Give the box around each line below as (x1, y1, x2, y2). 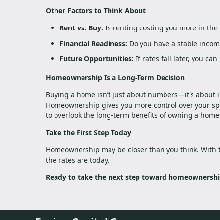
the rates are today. (46, 155, 110, 165)
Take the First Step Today (46, 128, 131, 137)
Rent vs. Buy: (59, 23, 103, 33)
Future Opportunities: (59, 54, 134, 64)
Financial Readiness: (59, 38, 127, 48)
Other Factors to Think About (46, 6, 146, 16)
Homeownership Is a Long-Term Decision (46, 73, 185, 82)
